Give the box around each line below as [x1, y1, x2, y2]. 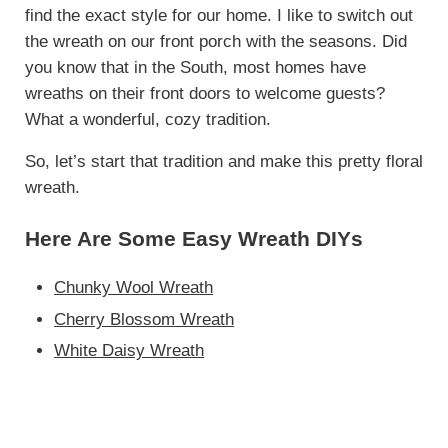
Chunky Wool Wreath [54, 278, 214, 298]
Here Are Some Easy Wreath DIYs [24, 227, 363, 251]
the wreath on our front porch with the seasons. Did [24, 32, 407, 52]
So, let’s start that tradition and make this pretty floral [24, 152, 423, 172]
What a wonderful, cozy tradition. [24, 110, 271, 130]
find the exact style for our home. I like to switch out [24, 6, 413, 26]
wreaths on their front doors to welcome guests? [24, 84, 385, 104]
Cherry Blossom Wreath [54, 309, 235, 329]
